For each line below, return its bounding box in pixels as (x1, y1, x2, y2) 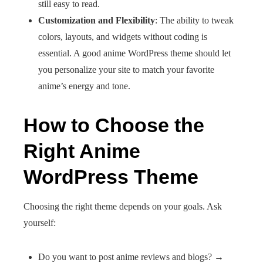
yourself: (23, 218, 56, 228)
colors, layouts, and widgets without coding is (38, 32, 207, 42)
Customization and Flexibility (38, 15, 155, 25)
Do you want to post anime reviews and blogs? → (38, 252, 224, 262)
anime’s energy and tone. (38, 81, 130, 91)
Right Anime (23, 140, 140, 162)
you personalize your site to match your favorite (38, 65, 214, 75)
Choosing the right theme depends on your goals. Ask (23, 201, 222, 211)
